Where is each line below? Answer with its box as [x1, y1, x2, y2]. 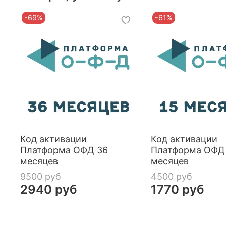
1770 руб [150, 182, 204, 197]
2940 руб [20, 182, 78, 197]
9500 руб [20, 171, 62, 182]
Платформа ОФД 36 [20, 145, 108, 156]
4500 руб [150, 171, 192, 182]
